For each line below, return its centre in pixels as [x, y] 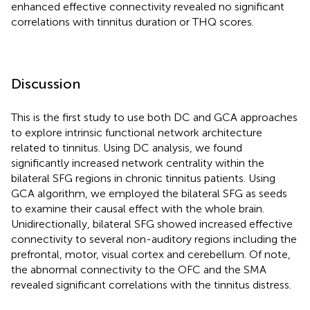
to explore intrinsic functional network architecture [137, 133]
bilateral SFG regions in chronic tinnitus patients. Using [143, 179]
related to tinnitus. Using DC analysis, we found [127, 148]
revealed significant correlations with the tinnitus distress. [151, 285]
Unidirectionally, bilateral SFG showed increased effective [152, 224]
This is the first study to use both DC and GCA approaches [154, 118]
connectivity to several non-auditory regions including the [154, 239]
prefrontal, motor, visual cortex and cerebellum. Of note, [151, 255]
